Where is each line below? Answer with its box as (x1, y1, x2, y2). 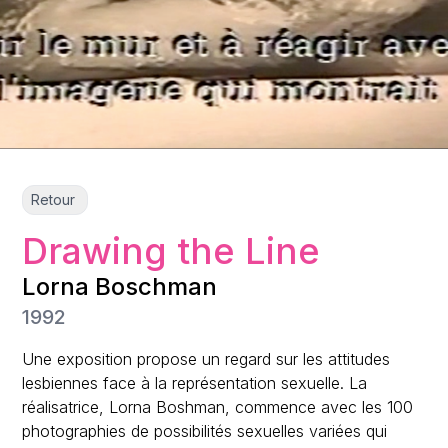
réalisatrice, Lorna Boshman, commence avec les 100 (22, 396, 414, 417)
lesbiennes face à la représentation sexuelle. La (22, 372, 368, 393)
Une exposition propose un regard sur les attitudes (22, 348, 391, 369)
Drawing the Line (22, 228, 321, 273)
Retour (31, 190, 76, 208)
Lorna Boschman (22, 271, 218, 301)
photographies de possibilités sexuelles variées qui (22, 420, 388, 441)
